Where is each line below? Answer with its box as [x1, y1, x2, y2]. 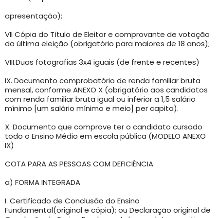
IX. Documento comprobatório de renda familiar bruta [5, 75, 200, 86]
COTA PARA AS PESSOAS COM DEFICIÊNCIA [5, 158, 153, 169]
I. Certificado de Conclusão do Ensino [5, 195, 140, 206]
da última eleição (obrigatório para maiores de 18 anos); [5, 38, 210, 49]
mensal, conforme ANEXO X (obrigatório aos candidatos [5, 84, 208, 95]
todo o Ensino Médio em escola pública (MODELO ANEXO [5, 130, 206, 141]
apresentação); [5, 10, 62, 21]
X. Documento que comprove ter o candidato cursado [5, 121, 202, 132]
